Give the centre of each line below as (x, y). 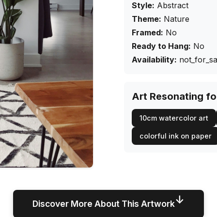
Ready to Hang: (161, 46)
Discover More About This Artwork (104, 203)
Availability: (154, 60)
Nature (177, 19)
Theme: (147, 19)
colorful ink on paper (176, 136)
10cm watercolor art (174, 118)
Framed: (147, 32)
